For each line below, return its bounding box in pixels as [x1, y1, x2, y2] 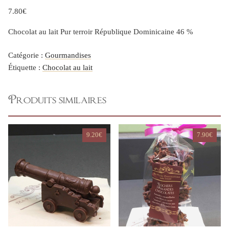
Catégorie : [8, 51, 45, 60]
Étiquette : [8, 63, 42, 72]
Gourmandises [45, 51, 91, 60]
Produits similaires [8, 97, 106, 104]
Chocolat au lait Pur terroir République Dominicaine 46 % [8, 27, 193, 36]
